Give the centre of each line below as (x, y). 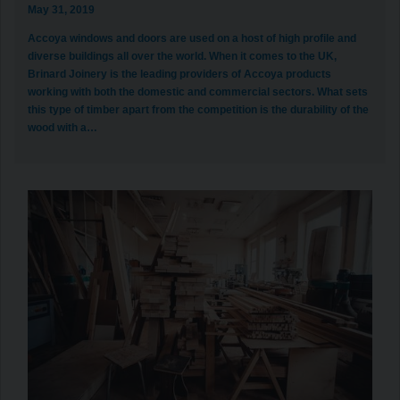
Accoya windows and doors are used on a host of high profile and (192, 38)
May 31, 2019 (61, 9)
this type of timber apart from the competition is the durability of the (198, 109)
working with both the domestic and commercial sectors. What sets (198, 92)
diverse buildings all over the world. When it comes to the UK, (182, 56)
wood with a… (62, 127)
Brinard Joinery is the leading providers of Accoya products (179, 74)
